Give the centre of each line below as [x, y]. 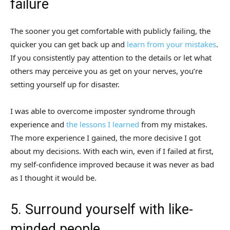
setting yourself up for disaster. [65, 84]
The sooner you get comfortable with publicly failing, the [110, 31]
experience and [38, 124]
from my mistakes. [173, 124]
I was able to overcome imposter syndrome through [103, 111]
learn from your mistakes [171, 44]
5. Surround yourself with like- [102, 210]
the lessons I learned [103, 124]
